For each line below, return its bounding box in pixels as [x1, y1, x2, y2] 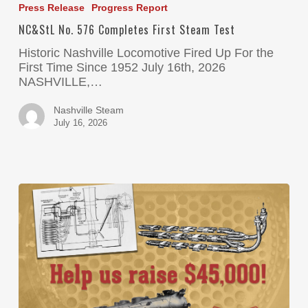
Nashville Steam [53, 104, 124, 115]
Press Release [18, 2, 85, 13]
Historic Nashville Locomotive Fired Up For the [18, 46, 274, 60]
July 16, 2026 [53, 118, 107, 128]
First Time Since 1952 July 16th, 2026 [18, 60, 225, 74]
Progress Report [91, 2, 168, 13]
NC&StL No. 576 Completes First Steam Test [18, 21, 235, 38]
